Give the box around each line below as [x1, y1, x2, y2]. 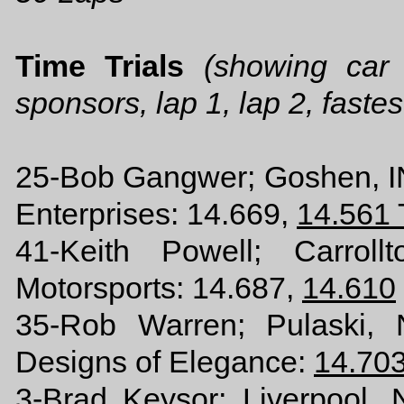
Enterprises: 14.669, [15, 197, 297, 231]
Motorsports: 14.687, [15, 271, 302, 305]
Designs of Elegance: [15, 344, 314, 379]
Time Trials [15, 49, 185, 83]
